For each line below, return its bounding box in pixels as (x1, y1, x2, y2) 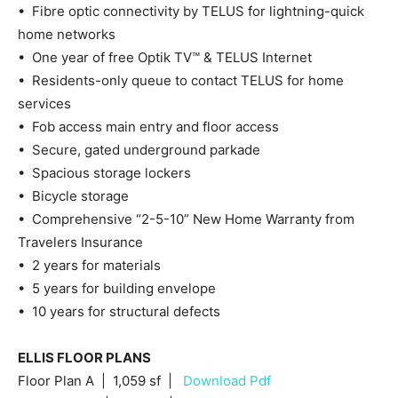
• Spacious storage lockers (18, 163, 191, 181)
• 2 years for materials (18, 256, 161, 274)
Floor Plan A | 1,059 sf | (18, 371, 183, 389)
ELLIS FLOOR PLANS (18, 348, 151, 366)
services (18, 94, 71, 112)
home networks (18, 25, 115, 43)
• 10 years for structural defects (18, 302, 220, 320)
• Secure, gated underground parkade (18, 140, 260, 158)
